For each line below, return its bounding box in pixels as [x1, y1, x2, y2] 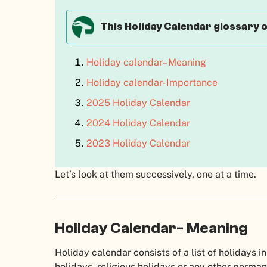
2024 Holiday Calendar [86, 117, 190, 129]
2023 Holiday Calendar [86, 137, 190, 149]
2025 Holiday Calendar [86, 97, 190, 108]
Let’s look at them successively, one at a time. [55, 169, 256, 181]
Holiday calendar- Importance [86, 76, 218, 88]
